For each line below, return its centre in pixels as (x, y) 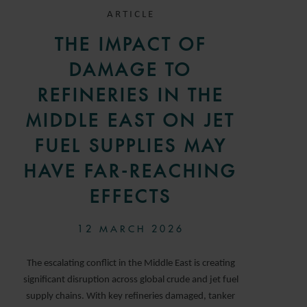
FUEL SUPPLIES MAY (131, 146)
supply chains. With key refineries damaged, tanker (131, 296)
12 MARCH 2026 (131, 229)
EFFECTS (131, 196)
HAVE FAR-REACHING (131, 171)
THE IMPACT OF (131, 44)
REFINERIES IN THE (131, 95)
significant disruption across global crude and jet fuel (131, 280)
